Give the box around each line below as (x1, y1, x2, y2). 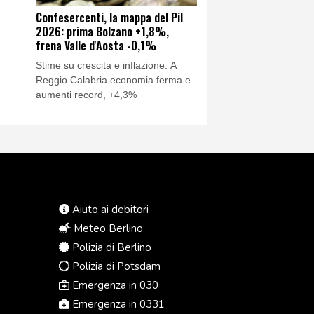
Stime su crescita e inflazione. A (36, 59, 177, 71)
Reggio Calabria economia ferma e (36, 74, 191, 86)
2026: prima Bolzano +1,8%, (36, 22, 169, 40)
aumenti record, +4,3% (36, 88, 137, 100)
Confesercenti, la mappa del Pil (36, 8, 183, 26)
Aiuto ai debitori (69, 202, 149, 217)
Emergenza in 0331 (69, 296, 165, 311)
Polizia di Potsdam (69, 259, 161, 273)
